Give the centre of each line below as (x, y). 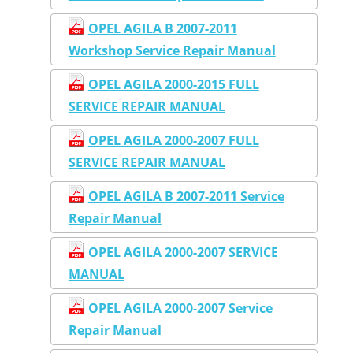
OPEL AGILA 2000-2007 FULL (173, 140)
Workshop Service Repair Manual (172, 50)
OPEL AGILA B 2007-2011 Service (186, 196)
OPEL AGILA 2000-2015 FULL (173, 84)
